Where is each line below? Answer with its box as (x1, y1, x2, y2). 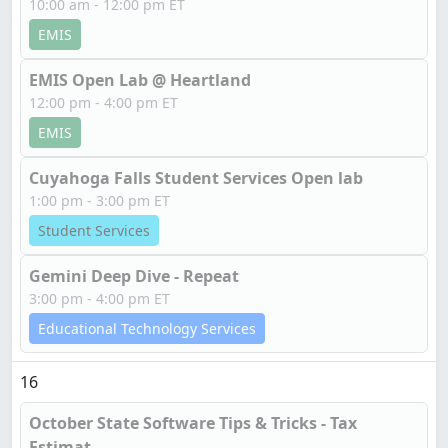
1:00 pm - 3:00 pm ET (29, 191, 170, 210)
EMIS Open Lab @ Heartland (29, 69, 251, 91)
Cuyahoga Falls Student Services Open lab (29, 167, 363, 189)
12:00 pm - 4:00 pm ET (29, 93, 178, 112)
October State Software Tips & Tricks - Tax (29, 412, 357, 434)
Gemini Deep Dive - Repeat (29, 265, 239, 287)
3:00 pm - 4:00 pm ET (29, 289, 170, 308)
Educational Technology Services (38, 319, 256, 338)
